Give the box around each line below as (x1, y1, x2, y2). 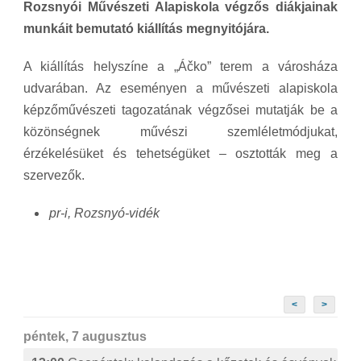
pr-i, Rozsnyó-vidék (49, 205, 160, 220)
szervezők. (23, 168, 85, 182)
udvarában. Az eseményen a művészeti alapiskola (23, 81, 338, 95)
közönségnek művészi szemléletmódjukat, (23, 124, 338, 139)
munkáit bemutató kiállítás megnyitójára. (23, 21, 272, 35)
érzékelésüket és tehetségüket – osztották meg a (23, 146, 338, 160)
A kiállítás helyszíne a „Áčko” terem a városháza (23, 59, 338, 73)
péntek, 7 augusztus (23, 329, 147, 343)
